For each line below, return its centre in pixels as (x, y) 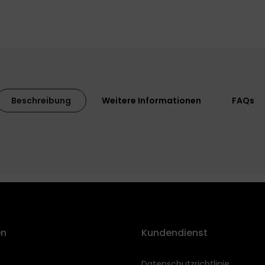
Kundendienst (174, 233)
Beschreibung (41, 101)
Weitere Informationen (151, 101)
